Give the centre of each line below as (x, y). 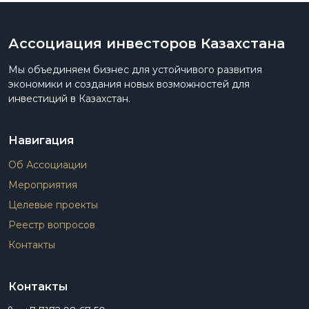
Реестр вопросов (52, 225)
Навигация (41, 140)
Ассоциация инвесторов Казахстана (147, 43)
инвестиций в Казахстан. (69, 98)
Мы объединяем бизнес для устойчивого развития (135, 69)
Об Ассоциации (48, 165)
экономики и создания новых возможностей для (129, 84)
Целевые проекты (53, 205)
